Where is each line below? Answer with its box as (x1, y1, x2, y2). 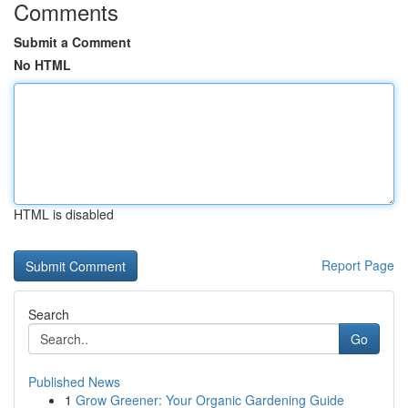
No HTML (14, 56, 71, 74)
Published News (28, 372, 120, 391)
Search (28, 305, 69, 323)
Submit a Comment (14, 33, 131, 51)
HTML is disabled (14, 205, 114, 223)
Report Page (321, 256, 394, 274)
